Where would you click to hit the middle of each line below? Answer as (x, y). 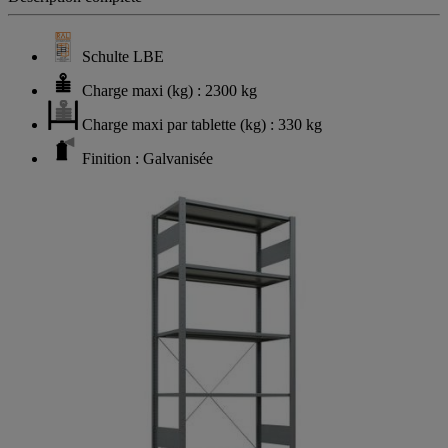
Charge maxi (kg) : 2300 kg (169, 90)
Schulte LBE (123, 56)
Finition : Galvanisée (147, 158)
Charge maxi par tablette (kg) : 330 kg (202, 124)
